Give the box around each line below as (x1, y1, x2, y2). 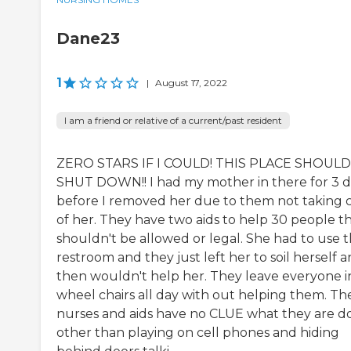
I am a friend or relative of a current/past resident (64, 114, 282, 127)
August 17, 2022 (155, 77, 227, 89)
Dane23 (56, 29, 120, 49)
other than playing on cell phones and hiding (56, 325, 339, 341)
